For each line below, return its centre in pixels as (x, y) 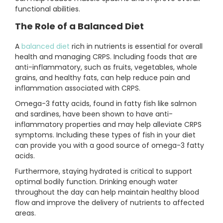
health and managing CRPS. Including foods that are (106, 57)
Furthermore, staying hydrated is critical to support (104, 171)
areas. (25, 213)
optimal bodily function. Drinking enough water (96, 182)
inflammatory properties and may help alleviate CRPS (108, 125)
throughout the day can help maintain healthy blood (107, 192)
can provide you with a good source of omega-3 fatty (110, 146)
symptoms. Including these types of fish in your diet (105, 135)
